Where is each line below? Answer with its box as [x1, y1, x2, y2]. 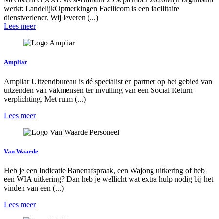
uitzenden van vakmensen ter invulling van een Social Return [4, 86, 193, 94]
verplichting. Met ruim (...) [4, 94, 86, 103]
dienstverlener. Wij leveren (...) [4, 13, 98, 22]
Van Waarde [4, 147, 38, 155]
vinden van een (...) [4, 184, 64, 192]
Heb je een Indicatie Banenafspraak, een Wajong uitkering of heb [4, 166, 205, 175]
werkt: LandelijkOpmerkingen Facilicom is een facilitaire [4, 4, 179, 13]
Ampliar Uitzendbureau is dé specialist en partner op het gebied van [4, 77, 212, 86]
